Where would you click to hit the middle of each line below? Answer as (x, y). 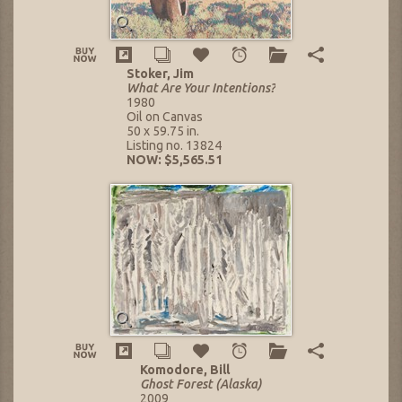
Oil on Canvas (165, 117)
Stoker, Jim (160, 74)
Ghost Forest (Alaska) (201, 385)
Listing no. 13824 (174, 146)
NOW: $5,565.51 (175, 160)
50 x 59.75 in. (163, 131)
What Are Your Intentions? (201, 88)
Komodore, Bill (185, 370)
